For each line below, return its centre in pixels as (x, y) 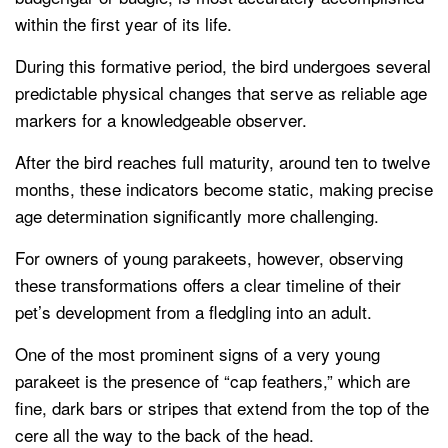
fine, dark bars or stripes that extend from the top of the (222, 408)
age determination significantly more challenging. (197, 216)
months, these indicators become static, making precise (224, 189)
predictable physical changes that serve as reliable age (221, 93)
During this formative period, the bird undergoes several (223, 66)
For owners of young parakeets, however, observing (209, 258)
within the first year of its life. (123, 24)
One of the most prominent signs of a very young (197, 354)
